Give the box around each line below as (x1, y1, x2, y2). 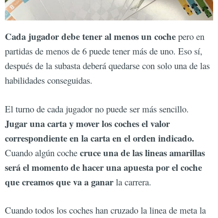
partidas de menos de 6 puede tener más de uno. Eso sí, (5, 45, 202, 57)
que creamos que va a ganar (5, 175, 113, 188)
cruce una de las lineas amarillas (80, 145, 205, 159)
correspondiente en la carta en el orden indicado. (5, 131, 194, 145)
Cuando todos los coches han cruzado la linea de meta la (5, 204, 206, 217)
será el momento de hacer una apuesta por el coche (5, 160, 202, 174)
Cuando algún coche (5, 146, 80, 159)
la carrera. (113, 175, 151, 188)
